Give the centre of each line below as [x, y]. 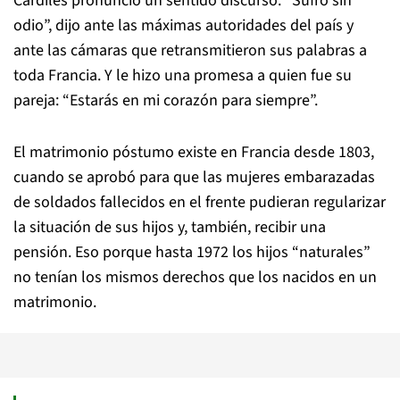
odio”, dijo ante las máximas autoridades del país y [183, 25]
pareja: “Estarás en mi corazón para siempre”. [166, 100]
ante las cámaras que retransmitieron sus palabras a [190, 50]
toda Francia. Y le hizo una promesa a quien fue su [183, 75]
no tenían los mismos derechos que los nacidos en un [195, 277]
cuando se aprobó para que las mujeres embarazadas [194, 177]
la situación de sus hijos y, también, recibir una [170, 227]
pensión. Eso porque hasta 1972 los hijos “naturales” [192, 252]
